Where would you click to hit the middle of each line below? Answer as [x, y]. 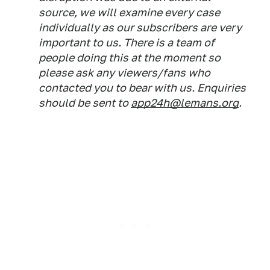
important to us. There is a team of [127, 42]
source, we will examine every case [129, 12]
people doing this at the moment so [130, 58]
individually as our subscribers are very [140, 27]
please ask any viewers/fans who [124, 73]
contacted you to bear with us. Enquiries [142, 88]
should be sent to [85, 103]
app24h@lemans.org [185, 103]
